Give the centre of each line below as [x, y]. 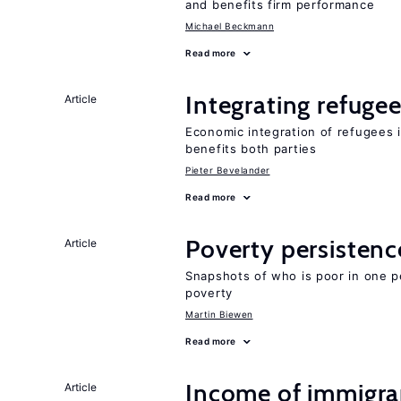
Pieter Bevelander [228, 170]
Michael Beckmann [230, 26]
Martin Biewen [219, 314]
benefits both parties [251, 149]
